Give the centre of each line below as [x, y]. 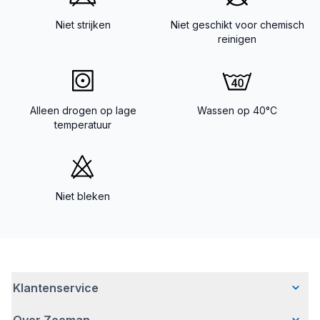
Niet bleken [83, 196]
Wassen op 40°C [237, 110]
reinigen [237, 39]
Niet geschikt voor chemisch [237, 25]
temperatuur [83, 125]
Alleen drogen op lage [83, 110]
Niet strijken [83, 25]
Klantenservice [56, 288]
